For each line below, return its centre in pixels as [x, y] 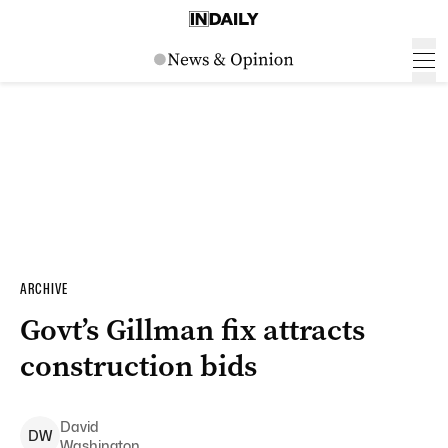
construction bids [138, 366]
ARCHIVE [44, 289]
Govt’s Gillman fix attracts [192, 330]
